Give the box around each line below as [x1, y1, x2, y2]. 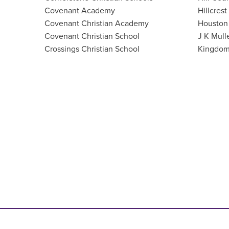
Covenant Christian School [44, 31, 140, 41]
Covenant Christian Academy [44, 18, 149, 29]
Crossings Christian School [44, 43, 140, 54]
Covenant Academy [44, 5, 115, 16]
